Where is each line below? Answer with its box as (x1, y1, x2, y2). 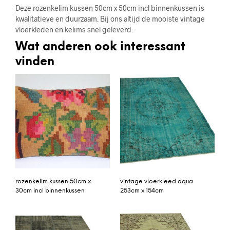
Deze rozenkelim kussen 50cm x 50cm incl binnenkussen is (15, 4, 204, 13)
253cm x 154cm (120, 187, 164, 195)
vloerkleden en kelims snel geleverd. (15, 25, 133, 34)
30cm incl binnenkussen (15, 187, 85, 195)
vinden (15, 56, 54, 69)
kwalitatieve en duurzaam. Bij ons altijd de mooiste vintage (15, 14, 205, 24)
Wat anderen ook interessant (15, 41, 185, 54)
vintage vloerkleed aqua (120, 178, 193, 185)
